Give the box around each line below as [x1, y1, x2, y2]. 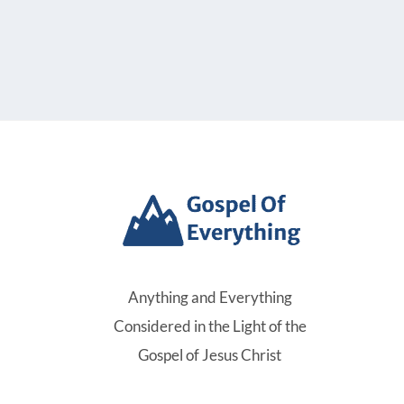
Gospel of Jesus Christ [138, 345, 281, 364]
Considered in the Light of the [113, 317, 307, 335]
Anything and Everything [127, 288, 292, 307]
